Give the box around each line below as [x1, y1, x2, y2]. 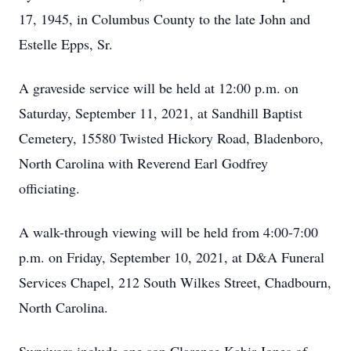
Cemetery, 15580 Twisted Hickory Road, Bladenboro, [19, 128, 324, 147]
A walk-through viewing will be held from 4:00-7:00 [19, 223, 318, 241]
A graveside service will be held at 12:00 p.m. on [19, 78, 299, 97]
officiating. [19, 179, 80, 197]
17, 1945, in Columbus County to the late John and [19, 9, 310, 28]
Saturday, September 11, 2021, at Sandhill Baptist [19, 103, 302, 122]
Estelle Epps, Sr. [19, 34, 113, 53]
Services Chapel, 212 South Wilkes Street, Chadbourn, [19, 273, 331, 291]
